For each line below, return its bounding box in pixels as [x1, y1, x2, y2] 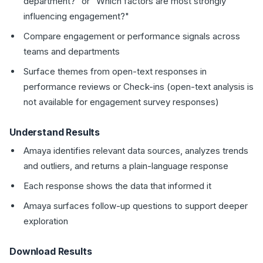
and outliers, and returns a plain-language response [23, 160, 228, 171]
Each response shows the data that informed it [23, 180, 211, 191]
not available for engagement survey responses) [23, 96, 219, 107]
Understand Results [9, 126, 100, 138]
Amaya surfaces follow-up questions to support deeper [23, 200, 248, 211]
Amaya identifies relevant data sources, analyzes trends [23, 145, 248, 156]
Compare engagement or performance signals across [23, 31, 240, 42]
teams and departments [23, 46, 120, 57]
